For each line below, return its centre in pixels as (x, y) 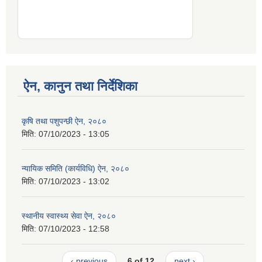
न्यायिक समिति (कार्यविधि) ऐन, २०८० (75, 169)
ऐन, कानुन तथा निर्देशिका (80, 87)
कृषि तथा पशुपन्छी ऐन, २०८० (64, 121)
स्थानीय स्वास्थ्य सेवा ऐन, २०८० (69, 216)
